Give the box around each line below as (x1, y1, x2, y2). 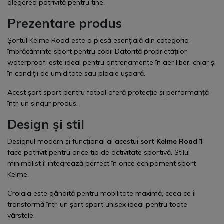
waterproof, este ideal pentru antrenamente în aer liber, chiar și (7, 58, 216, 67)
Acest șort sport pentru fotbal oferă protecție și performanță (7, 88, 209, 97)
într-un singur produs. (7, 99, 78, 108)
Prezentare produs (7, 15, 122, 31)
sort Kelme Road (138, 137, 197, 146)
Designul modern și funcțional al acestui (7, 137, 138, 146)
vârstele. (7, 211, 35, 220)
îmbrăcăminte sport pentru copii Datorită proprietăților (7, 47, 187, 56)
